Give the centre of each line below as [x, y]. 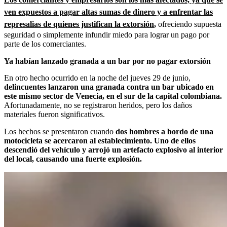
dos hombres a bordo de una [163, 131]
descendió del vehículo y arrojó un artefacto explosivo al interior [113, 149]
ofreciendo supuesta [190, 24]
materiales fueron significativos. [54, 114]
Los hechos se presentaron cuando [59, 131]
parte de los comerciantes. [45, 44]
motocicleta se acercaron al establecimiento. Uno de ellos [100, 140]
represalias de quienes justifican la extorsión [79, 24]
